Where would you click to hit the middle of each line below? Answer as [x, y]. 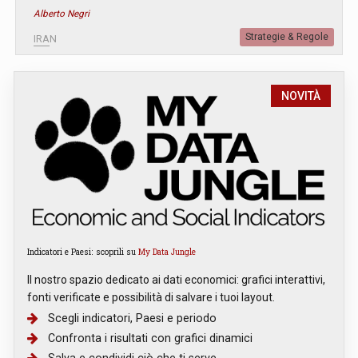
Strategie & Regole [287, 36]
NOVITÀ [301, 95]
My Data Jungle [167, 251]
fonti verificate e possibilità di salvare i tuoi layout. [151, 297]
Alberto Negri [62, 13]
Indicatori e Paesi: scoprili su [83, 251]
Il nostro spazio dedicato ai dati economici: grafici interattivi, [176, 279]
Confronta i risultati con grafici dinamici [150, 338]
